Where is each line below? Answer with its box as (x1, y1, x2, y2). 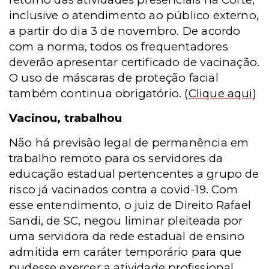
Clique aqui (188, 86, 253, 100)
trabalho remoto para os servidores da (9, 151, 223, 165)
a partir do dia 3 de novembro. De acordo (9, 24, 241, 38)
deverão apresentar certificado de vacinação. (9, 55, 260, 69)
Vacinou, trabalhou (9, 111, 122, 125)
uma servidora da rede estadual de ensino (9, 229, 245, 243)
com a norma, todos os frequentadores (9, 40, 228, 53)
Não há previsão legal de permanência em (9, 136, 249, 150)
